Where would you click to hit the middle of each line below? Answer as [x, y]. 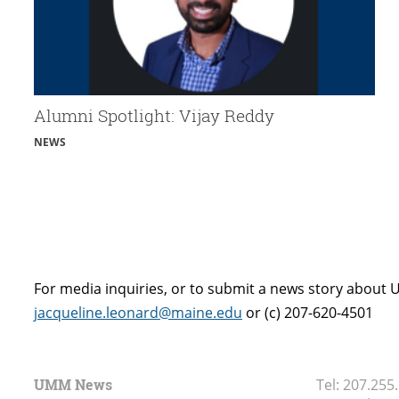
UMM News [73, 384]
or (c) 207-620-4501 [308, 312]
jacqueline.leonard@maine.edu [138, 312]
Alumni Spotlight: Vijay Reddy [154, 115]
